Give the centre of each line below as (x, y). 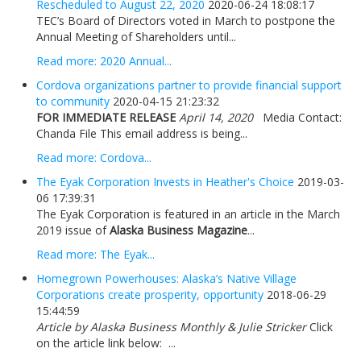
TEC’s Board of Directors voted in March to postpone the (186, 21)
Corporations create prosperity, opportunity (150, 295)
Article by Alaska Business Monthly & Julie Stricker (171, 327)
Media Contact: (297, 118)
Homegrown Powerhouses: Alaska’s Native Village (166, 279)
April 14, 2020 (216, 118)
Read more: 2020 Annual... (104, 61)
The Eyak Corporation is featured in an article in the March (188, 214)
